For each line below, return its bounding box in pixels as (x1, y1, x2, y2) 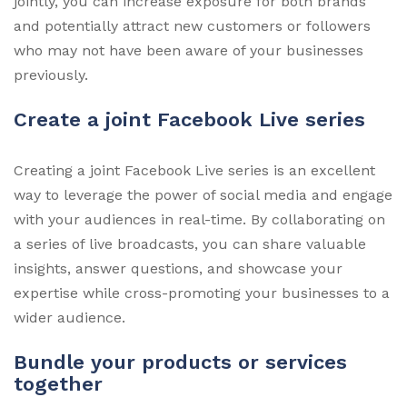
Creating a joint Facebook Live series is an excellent (14, 161, 375, 179)
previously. (14, 65, 88, 84)
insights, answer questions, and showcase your (14, 259, 342, 277)
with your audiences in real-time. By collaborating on (14, 210, 385, 228)
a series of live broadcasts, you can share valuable (14, 234, 366, 253)
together (14, 372, 103, 395)
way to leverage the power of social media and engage (14, 185, 392, 203)
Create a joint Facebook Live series (14, 107, 365, 131)
